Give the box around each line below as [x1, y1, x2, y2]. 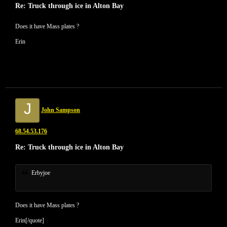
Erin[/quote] [15, 217, 44, 224]
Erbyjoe [30, 169, 51, 176]
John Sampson [41, 106, 80, 113]
